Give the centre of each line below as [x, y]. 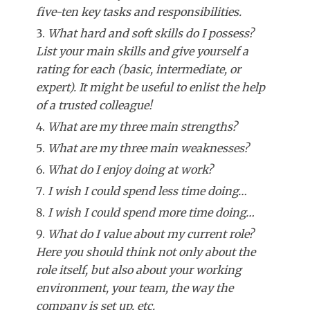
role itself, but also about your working [139, 270]
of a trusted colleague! [94, 106]
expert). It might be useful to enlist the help [151, 88]
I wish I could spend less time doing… [147, 191]
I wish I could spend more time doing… [151, 213]
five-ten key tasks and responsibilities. [139, 12]
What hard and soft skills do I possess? [151, 34]
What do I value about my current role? [151, 234]
